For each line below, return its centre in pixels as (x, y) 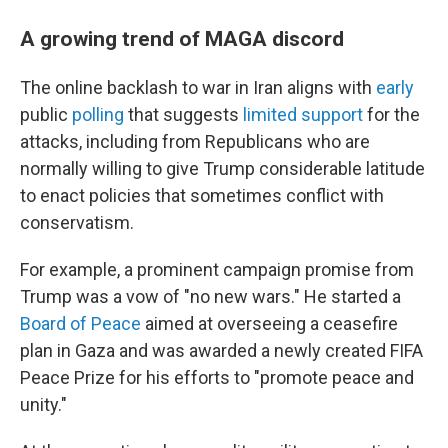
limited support (303, 114)
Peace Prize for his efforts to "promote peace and (217, 377)
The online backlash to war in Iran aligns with (198, 87)
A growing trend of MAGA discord (182, 38)
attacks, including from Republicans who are (195, 141)
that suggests (183, 114)
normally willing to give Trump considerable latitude (222, 168)
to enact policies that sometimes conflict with (202, 195)
